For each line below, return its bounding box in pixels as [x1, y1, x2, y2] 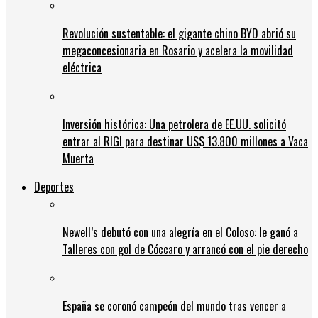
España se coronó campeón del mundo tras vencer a [62, 297, 286, 314]
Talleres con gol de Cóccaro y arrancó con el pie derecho [62, 240, 308, 258]
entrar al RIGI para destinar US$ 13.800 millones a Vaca [62, 132, 308, 150]
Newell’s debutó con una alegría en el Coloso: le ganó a [62, 223, 298, 241]
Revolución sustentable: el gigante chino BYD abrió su [62, 24, 296, 42]
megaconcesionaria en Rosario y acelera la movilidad [62, 41, 293, 59]
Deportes [34, 177, 74, 195]
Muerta [62, 149, 94, 167]
